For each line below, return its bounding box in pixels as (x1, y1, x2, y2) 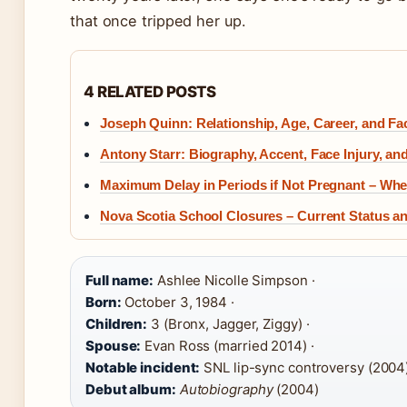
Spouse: (85, 337, 142, 355)
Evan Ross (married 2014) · (141, 337, 314, 355)
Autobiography (179, 381, 273, 399)
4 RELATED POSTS (84, 83, 216, 102)
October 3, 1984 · (121, 293, 234, 312)
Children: (85, 315, 148, 333)
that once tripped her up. (70, 12, 246, 31)
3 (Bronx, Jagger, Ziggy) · (147, 315, 310, 333)
